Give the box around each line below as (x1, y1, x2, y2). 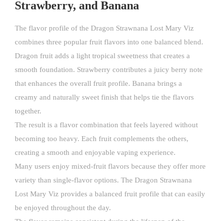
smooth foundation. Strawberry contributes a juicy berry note (15, 66, 203, 74)
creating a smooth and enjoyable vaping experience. (15, 148, 176, 157)
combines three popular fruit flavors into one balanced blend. (15, 38, 203, 46)
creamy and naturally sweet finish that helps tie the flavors (15, 93, 194, 102)
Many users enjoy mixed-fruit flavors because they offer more (15, 162, 206, 171)
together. (15, 107, 41, 115)
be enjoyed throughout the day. (15, 204, 111, 212)
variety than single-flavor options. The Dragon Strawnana (15, 176, 192, 184)
